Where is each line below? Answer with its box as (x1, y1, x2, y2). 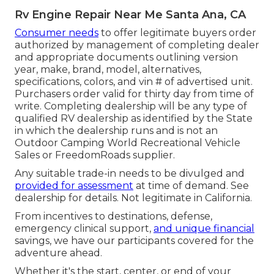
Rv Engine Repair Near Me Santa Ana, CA (15, 7, 246, 21)
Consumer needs (15, 26, 98, 39)
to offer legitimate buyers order (98, 26, 256, 39)
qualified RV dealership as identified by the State (15, 112, 253, 124)
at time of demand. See (133, 179, 249, 191)
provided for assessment (15, 179, 133, 191)
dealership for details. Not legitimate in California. (15, 191, 252, 204)
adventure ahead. (15, 246, 102, 259)
